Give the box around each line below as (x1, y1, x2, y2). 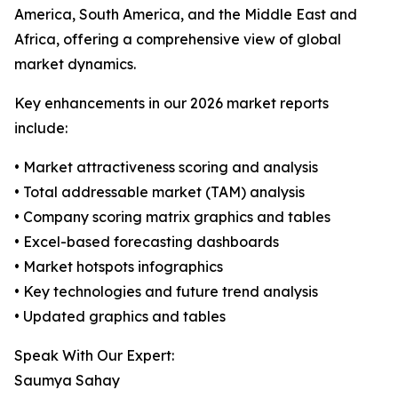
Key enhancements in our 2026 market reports (14, 94, 329, 113)
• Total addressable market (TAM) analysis (14, 183, 305, 202)
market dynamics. (14, 55, 136, 74)
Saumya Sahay (14, 371, 120, 390)
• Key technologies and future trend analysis (14, 283, 318, 301)
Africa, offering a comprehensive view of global (14, 30, 341, 49)
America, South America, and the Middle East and (14, 5, 357, 24)
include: (14, 119, 68, 138)
